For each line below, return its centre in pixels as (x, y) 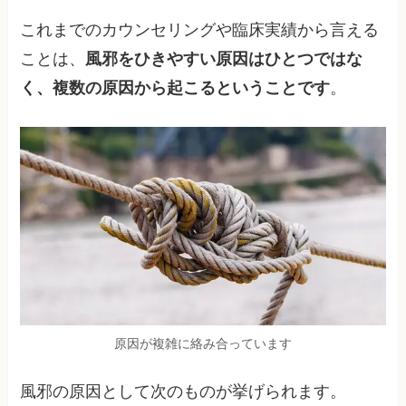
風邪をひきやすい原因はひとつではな (224, 59)
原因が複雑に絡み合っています (203, 344)
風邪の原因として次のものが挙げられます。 (184, 392)
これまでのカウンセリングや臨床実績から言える (200, 30)
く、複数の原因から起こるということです (175, 88)
